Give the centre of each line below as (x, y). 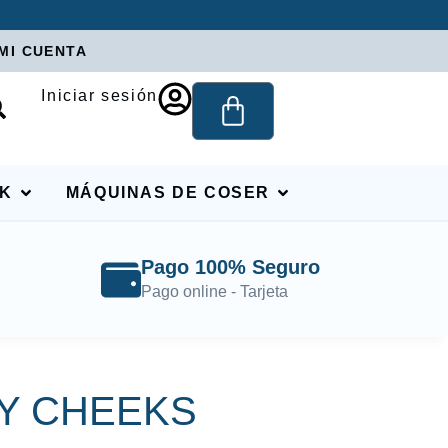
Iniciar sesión (99, 95)
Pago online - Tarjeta (215, 292)
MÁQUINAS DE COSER (167, 193)
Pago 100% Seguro (231, 267)
